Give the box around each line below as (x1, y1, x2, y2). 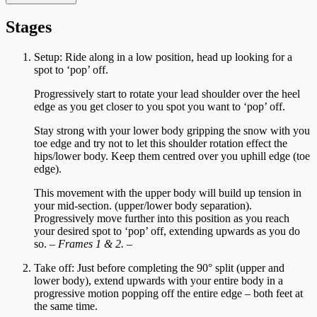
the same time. (34, 300, 98, 313)
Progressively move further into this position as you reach (34, 212, 289, 225)
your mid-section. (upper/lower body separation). (34, 200, 252, 212)
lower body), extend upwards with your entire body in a (34, 275, 283, 287)
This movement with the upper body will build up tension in (34, 187, 301, 200)
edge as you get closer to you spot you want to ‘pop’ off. (34, 100, 285, 113)
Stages (6, 18, 52, 37)
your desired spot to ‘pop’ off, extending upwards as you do (34, 225, 300, 238)
